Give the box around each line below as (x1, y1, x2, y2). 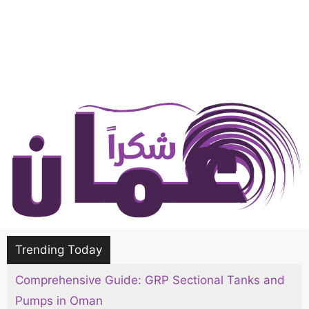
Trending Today (15, 242, 102, 257)
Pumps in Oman (15, 293, 103, 308)
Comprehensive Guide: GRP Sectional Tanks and (15, 272, 285, 287)
